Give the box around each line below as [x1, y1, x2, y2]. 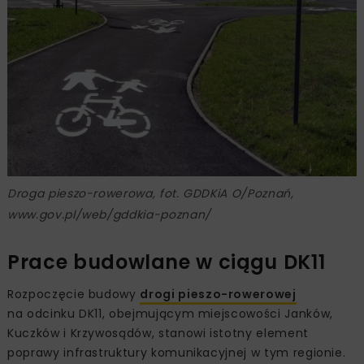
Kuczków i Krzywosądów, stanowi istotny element [7, 325, 309, 342]
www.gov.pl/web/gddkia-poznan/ [7, 206, 211, 223]
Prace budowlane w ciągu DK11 [7, 249, 326, 276]
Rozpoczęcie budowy [7, 286, 141, 303]
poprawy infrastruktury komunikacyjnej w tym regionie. [7, 344, 346, 362]
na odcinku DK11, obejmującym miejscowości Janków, [7, 305, 333, 323]
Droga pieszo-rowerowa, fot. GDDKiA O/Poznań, [7, 185, 294, 202]
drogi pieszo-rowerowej [140, 286, 297, 303]
